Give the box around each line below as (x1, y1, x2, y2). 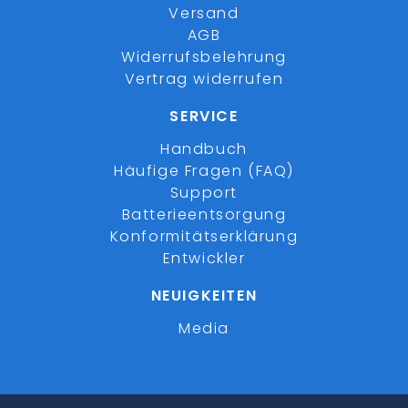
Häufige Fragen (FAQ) (114, 160, 294, 181)
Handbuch (160, 138, 248, 159)
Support (169, 182, 239, 203)
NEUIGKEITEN (150, 285, 258, 306)
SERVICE (169, 106, 239, 127)
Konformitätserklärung (109, 226, 299, 247)
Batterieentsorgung (121, 204, 287, 225)
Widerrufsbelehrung (121, 46, 287, 67)
